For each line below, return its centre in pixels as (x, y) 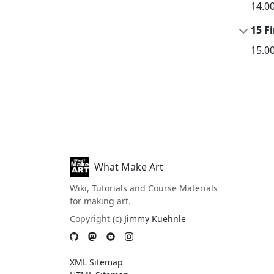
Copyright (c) (97, 219)
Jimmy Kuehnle (155, 219)
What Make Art (129, 167)
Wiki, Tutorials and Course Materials (144, 188)
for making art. (100, 201)
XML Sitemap (96, 262)
